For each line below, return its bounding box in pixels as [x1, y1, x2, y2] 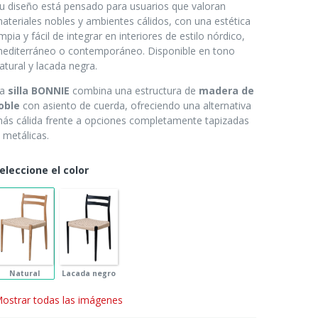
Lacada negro [62, 268, 116, 278]
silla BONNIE [8, 84, 70, 97]
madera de [199, 84, 254, 97]
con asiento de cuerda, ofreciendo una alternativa [20, 99, 251, 112]
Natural [9, 268, 40, 278]
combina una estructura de [70, 84, 199, 97]
